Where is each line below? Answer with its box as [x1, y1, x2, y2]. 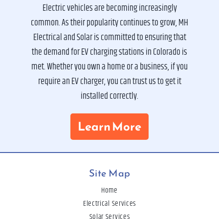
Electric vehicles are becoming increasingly [42, 1, 177, 16]
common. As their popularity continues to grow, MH [31, 16, 188, 30]
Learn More [78, 118, 141, 136]
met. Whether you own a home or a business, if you [31, 60, 188, 74]
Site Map [88, 166, 131, 181]
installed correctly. [81, 89, 138, 104]
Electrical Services [83, 198, 136, 210]
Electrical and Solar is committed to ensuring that [33, 31, 186, 45]
